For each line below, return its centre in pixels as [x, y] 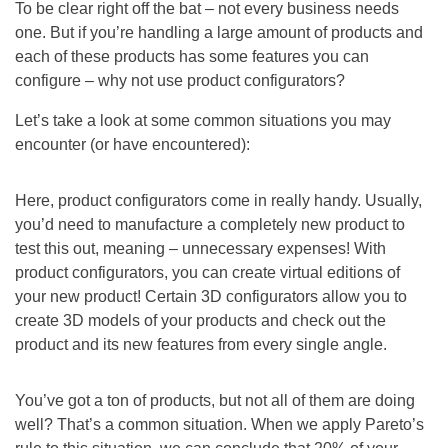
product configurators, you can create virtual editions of [207, 272]
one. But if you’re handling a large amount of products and [219, 32]
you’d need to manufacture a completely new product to [210, 224]
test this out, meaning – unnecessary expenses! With [200, 248]
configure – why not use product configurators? [180, 80]
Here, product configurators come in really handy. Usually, [218, 200]
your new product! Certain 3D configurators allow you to [211, 296]
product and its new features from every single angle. [201, 344]
